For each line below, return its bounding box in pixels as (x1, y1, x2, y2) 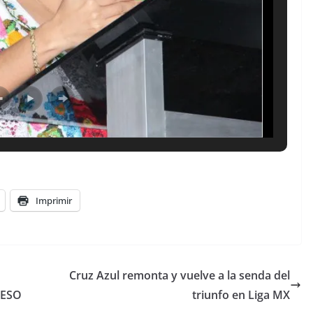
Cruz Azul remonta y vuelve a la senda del (69, 267, 290, 283)
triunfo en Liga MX (192, 286, 290, 303)
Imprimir (36, 194, 72, 207)
